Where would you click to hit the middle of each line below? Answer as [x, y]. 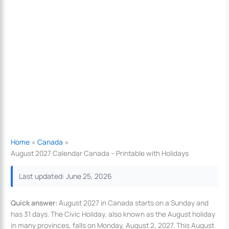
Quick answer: [34, 203]
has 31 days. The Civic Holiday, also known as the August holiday [113, 214]
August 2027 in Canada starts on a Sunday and [133, 203]
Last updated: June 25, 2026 [66, 176]
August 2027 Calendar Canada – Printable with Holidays [100, 153]
